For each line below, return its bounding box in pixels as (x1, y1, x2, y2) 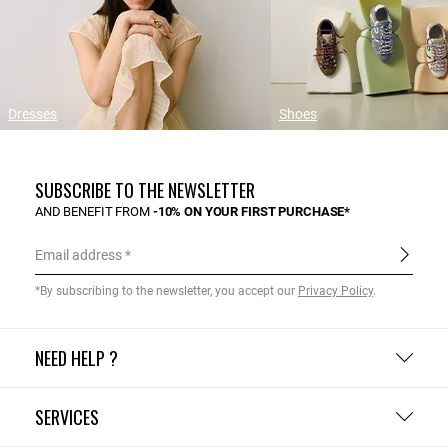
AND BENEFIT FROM (35, 204, 153, 220)
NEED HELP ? (35, 345, 118, 372)
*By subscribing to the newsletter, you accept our (35, 284, 298, 299)
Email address (35, 247, 122, 264)
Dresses (8, 106, 57, 123)
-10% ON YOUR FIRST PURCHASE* (152, 204, 351, 220)
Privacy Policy (298, 284, 373, 299)
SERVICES (35, 404, 99, 431)
